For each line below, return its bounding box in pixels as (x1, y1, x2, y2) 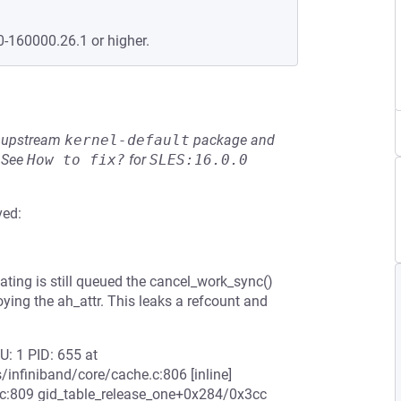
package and (190, 132, 275, 149)
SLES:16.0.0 (149, 151, 248, 168)
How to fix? (27, 151, 125, 168)
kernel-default (64, 132, 190, 149)
